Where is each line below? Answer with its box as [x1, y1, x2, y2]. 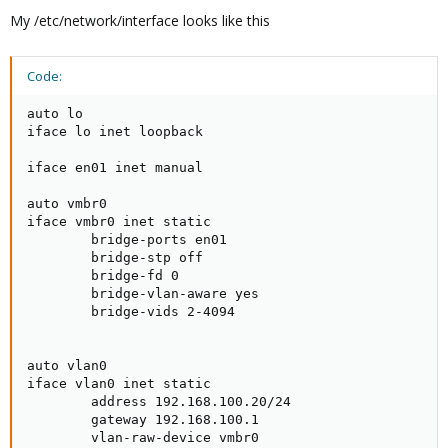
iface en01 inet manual [27, 160, 203, 175]
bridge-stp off [27, 250, 203, 265]
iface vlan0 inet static [27, 376, 211, 391]
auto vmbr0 [27, 196, 107, 211]
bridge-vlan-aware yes [27, 286, 259, 301]
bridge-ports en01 [27, 232, 227, 247]
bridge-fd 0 [27, 268, 179, 283]
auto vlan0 [27, 358, 107, 373]
